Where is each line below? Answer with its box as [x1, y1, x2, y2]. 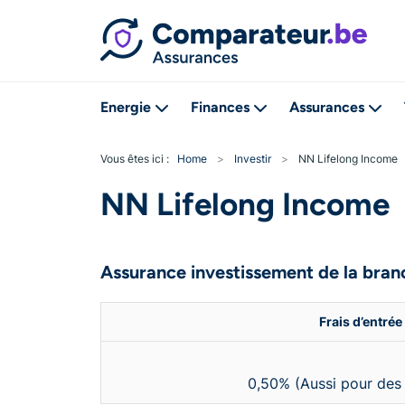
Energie [100, 99, 151, 116]
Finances [191, 99, 250, 116]
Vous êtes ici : [100, 152, 177, 165]
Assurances [289, 99, 364, 116]
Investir [234, 152, 271, 165]
